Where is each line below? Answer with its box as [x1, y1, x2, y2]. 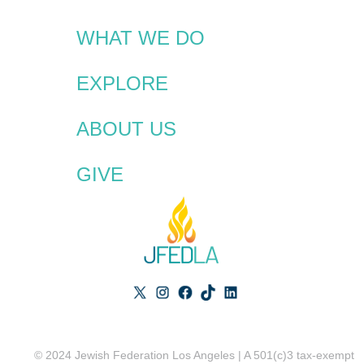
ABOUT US [76, 117, 176, 140]
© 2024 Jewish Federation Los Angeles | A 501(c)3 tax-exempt [34, 349, 354, 362]
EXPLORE [76, 71, 168, 94]
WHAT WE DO [76, 26, 205, 49]
